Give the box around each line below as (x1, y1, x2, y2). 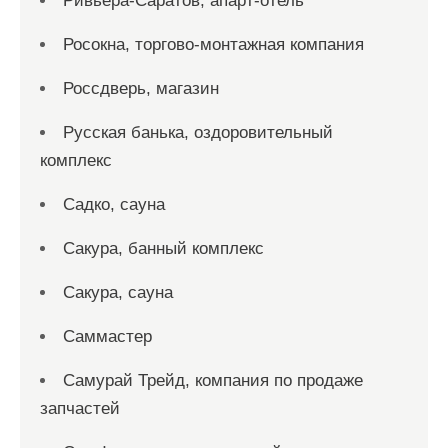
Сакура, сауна (63, 283, 173, 302)
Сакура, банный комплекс (63, 239, 264, 258)
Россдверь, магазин (63, 79, 219, 98)
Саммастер (63, 327, 152, 346)
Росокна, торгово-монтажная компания (63, 35, 364, 54)
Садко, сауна (63, 195, 165, 214)
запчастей (40, 399, 120, 418)
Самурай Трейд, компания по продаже (63, 371, 363, 390)
